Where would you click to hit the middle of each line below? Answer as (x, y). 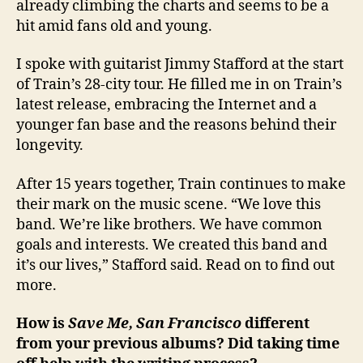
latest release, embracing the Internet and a (167, 105)
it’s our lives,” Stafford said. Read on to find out (175, 265)
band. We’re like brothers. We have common (169, 224)
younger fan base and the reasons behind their (176, 125)
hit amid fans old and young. (114, 26)
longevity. (50, 145)
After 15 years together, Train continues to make (181, 184)
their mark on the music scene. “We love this (169, 204)
